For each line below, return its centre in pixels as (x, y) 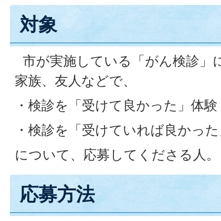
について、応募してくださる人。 (117, 155)
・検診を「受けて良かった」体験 (116, 105)
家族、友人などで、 (75, 81)
